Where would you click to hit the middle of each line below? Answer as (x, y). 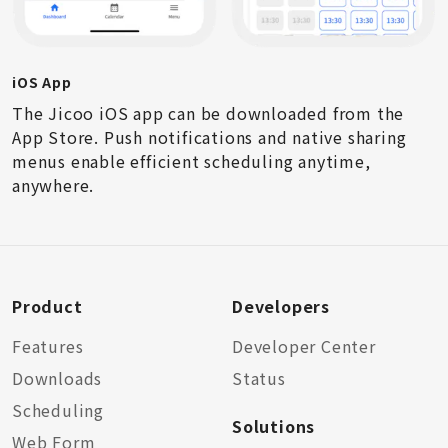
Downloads (57, 378)
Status (259, 378)
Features (48, 346)
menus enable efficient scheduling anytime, (191, 161)
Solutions (274, 426)
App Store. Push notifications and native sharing (209, 137)
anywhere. (53, 185)
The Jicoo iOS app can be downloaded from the (208, 113)
